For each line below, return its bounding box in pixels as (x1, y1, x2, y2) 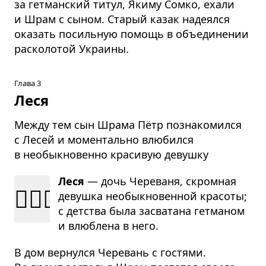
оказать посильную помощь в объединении (14, 26, 249, 41)
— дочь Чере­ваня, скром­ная (84, 173, 236, 188)
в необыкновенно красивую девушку (14, 147, 208, 161)
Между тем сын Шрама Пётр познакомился (14, 117, 242, 132)
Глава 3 (14, 77, 41, 88)
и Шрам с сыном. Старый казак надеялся (14, 11, 230, 26)
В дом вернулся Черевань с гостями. (14, 245, 206, 259)
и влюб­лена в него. (58, 218, 159, 233)
